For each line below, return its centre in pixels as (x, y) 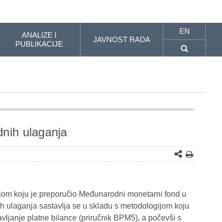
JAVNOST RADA (122, 39)
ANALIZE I (39, 35)
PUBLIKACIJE (39, 44)
